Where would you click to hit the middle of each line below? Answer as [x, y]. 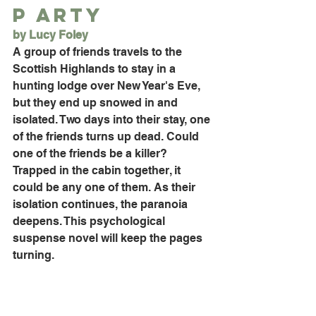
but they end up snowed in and [97, 102]
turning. [35, 255]
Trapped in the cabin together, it [98, 170]
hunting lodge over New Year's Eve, [108, 85]
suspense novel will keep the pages [109, 238]
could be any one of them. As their [105, 187]
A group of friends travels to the [99, 51]
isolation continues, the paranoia [102, 204]
